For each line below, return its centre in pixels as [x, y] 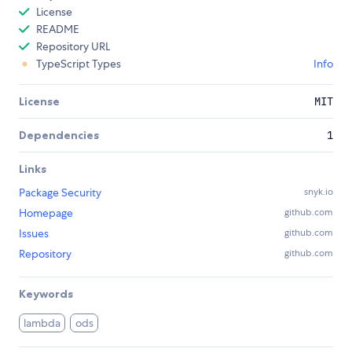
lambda [42, 323]
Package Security [60, 193]
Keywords [46, 294]
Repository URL [73, 47]
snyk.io [319, 192]
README [58, 29]
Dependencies [59, 136]
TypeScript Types [79, 64]
